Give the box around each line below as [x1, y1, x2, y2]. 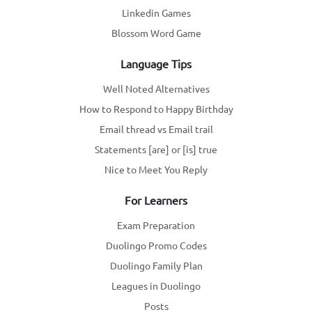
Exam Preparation [117, 219, 195, 232]
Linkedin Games [121, 6, 191, 19]
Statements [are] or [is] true [95, 143, 217, 156]
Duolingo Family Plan [109, 259, 203, 272]
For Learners [125, 193, 187, 208]
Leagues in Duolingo [111, 279, 201, 292]
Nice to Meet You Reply [104, 163, 208, 176]
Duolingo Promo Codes [105, 239, 207, 252]
